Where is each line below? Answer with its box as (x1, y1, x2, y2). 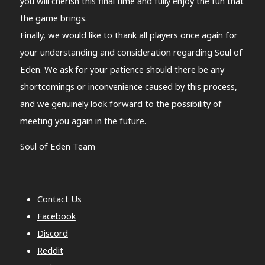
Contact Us (37, 193, 82, 205)
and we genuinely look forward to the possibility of (20, 97, 222, 109)
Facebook (37, 210, 76, 222)
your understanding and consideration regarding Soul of (20, 46, 243, 58)
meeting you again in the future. (20, 114, 146, 127)
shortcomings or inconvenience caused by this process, (20, 80, 237, 92)
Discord (37, 227, 68, 240)
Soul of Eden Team (20, 140, 95, 153)
